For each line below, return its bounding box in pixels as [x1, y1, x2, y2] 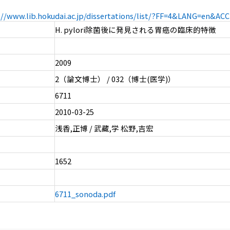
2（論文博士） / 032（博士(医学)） [54, 73, 176, 85]
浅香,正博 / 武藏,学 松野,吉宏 [54, 123, 154, 134]
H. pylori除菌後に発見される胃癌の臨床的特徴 [54, 24, 216, 35]
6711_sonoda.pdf [54, 188, 116, 200]
